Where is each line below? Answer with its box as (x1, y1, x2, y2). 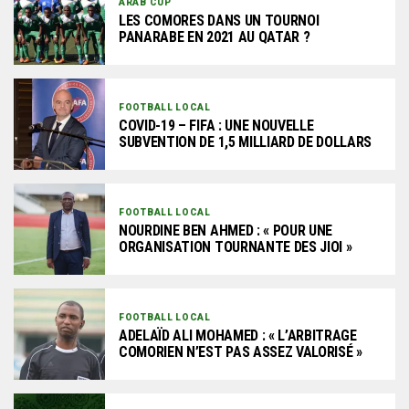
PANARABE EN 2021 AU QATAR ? (119, 27, 310, 46)
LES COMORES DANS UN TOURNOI (119, 11, 320, 29)
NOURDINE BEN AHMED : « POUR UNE (119, 221, 333, 239)
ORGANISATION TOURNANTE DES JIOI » (119, 237, 352, 256)
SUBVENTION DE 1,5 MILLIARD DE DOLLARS (119, 132, 372, 151)
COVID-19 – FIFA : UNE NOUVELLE (119, 116, 314, 134)
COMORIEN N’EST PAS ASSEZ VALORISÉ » (119, 342, 362, 361)
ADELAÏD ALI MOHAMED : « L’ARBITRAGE (119, 326, 357, 344)
